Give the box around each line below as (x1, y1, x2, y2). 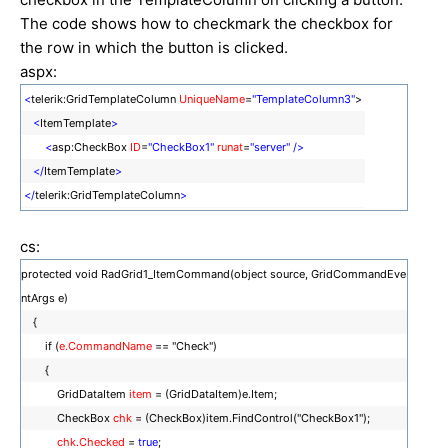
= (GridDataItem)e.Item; (152, 386, 280, 401)
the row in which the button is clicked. (20, 37, 288, 57)
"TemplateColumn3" (252, 91, 355, 106)
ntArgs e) (21, 290, 71, 305)
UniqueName (179, 91, 245, 106)
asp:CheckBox (52, 139, 130, 154)
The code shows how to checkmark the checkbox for (20, 13, 393, 33)
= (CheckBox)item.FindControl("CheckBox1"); (132, 410, 373, 425)
